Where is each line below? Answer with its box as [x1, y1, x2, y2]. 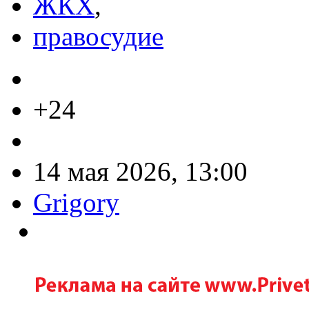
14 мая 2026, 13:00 [33, 156, 248, 186]
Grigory [33, 187, 119, 217]
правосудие [33, 21, 163, 51]
